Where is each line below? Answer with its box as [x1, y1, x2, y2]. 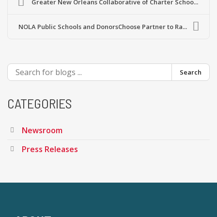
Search [180, 68, 201, 77]
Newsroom [22, 125, 62, 136]
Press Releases [22, 144, 78, 155]
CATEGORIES [7, 95, 72, 112]
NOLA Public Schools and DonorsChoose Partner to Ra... [18, 22, 187, 31]
